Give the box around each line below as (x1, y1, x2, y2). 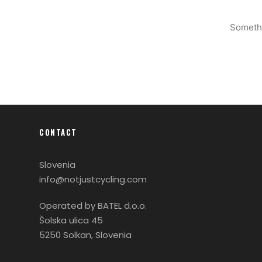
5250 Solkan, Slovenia (39, 229, 132, 241)
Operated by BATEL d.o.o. (39, 199, 147, 212)
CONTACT (39, 126, 77, 138)
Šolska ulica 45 (39, 214, 103, 226)
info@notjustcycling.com (39, 173, 147, 185)
